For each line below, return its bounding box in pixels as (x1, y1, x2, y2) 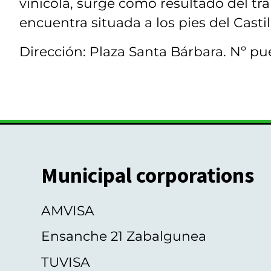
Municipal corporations (41, 162, 255, 189)
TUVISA (41, 253, 91, 270)
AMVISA (41, 202, 95, 218)
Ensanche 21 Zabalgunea (41, 228, 207, 244)
